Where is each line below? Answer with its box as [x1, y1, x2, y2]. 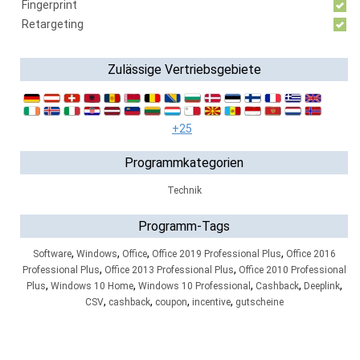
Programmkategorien [125, 155, 243, 170]
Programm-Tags [138, 219, 230, 234]
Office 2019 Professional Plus [151, 248, 281, 260]
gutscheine [235, 297, 284, 308]
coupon [154, 297, 187, 308]
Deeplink [303, 280, 340, 292]
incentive [191, 297, 231, 308]
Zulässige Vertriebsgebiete [107, 62, 261, 77]
